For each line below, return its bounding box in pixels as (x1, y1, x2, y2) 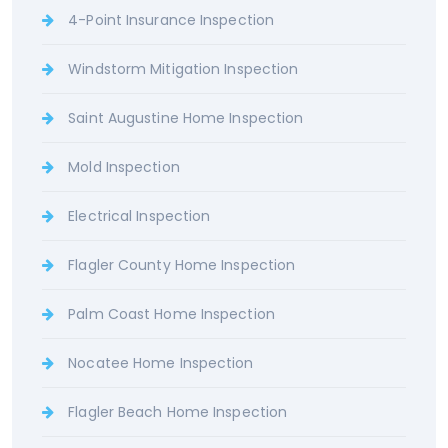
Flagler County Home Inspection (68, 254, 296, 275)
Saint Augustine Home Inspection (68, 107, 304, 128)
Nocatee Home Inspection (68, 352, 254, 373)
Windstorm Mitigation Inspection (68, 58, 299, 79)
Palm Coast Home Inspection (68, 303, 275, 324)
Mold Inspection (68, 156, 180, 177)
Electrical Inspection (68, 205, 211, 226)
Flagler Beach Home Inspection (68, 401, 288, 422)
